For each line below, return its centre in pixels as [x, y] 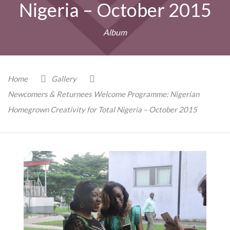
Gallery [64, 79]
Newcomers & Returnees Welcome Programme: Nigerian [103, 94]
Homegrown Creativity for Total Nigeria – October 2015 [102, 109]
